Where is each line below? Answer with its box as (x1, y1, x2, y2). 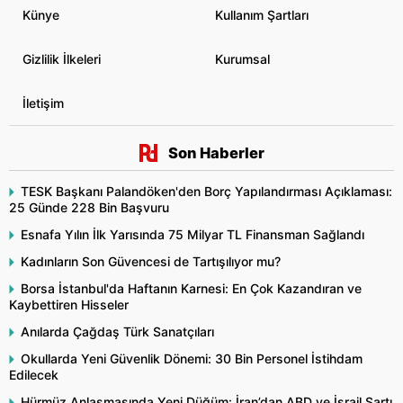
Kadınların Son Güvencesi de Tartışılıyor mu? (21, 253, 281, 269)
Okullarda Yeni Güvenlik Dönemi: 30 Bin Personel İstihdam (21, 350, 363, 366)
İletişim (22, 95, 64, 112)
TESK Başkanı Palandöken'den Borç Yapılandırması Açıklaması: (21, 183, 392, 199)
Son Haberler (167, 143, 264, 162)
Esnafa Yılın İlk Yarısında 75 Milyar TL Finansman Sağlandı (21, 226, 364, 242)
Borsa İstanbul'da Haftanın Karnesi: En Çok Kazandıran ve (21, 280, 362, 296)
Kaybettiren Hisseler (9, 296, 129, 312)
